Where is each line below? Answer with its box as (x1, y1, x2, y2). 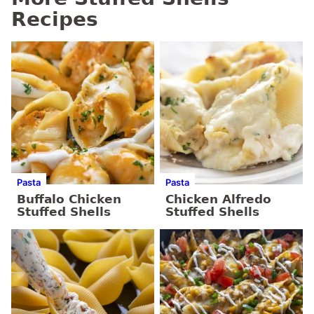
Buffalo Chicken (17, 192, 121, 207)
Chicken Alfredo (165, 192, 271, 207)
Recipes (11, 8, 98, 32)
